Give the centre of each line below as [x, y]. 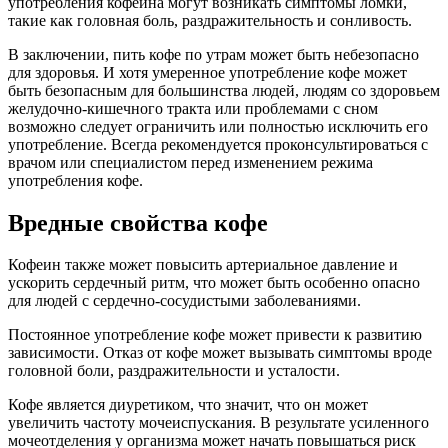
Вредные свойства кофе [138, 222]
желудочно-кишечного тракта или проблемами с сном [193, 108]
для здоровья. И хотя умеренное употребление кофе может [207, 72]
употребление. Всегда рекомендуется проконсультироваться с [218, 144]
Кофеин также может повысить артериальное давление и [203, 265]
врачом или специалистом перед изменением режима [190, 162]
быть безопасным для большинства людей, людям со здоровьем [224, 90]
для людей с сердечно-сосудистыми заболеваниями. [184, 301]
